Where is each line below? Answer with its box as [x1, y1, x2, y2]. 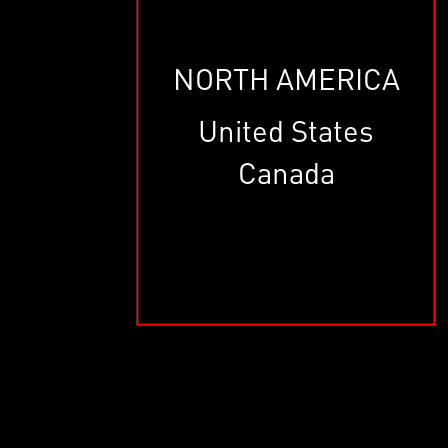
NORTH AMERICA [172, 58, 400, 97]
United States [198, 110, 375, 149]
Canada [237, 152, 335, 191]
